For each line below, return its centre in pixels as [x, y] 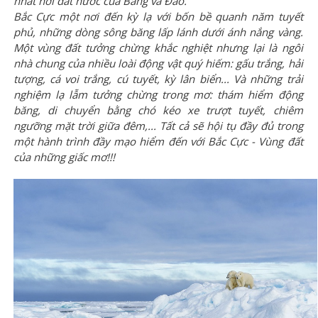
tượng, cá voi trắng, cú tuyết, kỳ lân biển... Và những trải [158, 79]
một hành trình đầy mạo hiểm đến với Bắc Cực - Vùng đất [158, 141]
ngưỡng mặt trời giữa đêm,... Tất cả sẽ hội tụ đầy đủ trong [158, 126]
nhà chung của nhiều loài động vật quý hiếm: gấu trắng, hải [158, 63]
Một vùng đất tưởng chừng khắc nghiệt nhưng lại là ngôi [158, 48]
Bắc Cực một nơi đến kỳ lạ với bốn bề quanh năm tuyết [158, 16]
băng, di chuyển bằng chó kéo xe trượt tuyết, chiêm [158, 110]
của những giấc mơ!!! [64, 157]
